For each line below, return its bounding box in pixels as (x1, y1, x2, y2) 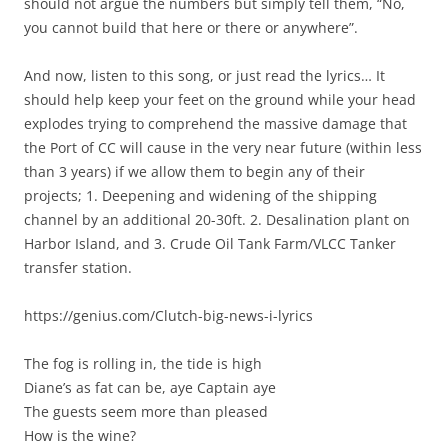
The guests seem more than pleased (24, 402, 268, 421)
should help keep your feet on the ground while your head (24, 90, 416, 109)
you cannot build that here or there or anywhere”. (24, 18, 358, 37)
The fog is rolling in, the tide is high (24, 354, 262, 373)
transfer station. (24, 258, 132, 277)
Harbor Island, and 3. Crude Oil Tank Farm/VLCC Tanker (24, 234, 396, 253)
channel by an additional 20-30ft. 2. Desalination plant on (24, 210, 410, 229)
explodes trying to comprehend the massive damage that (24, 114, 407, 133)
